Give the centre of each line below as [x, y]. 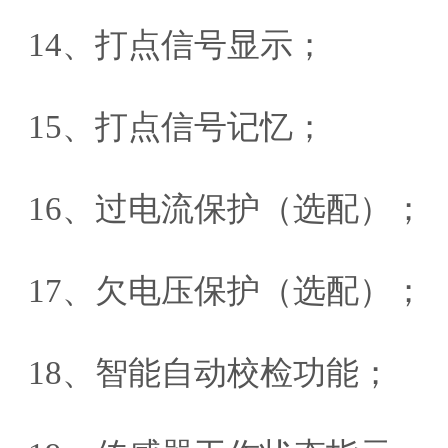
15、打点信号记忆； [177, 127]
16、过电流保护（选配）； [226, 209]
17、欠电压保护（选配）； [226, 291]
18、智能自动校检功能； [210, 373]
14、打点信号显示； [177, 45]
